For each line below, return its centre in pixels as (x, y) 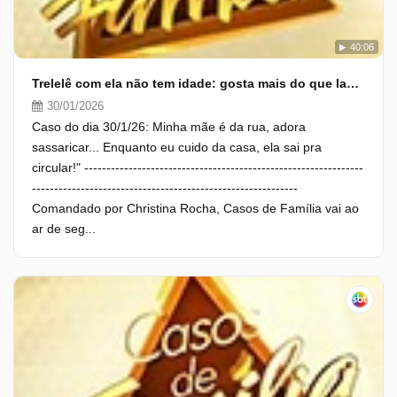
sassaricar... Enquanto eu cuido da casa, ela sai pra (177, 147)
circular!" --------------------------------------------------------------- (198, 167)
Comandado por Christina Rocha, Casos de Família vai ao (195, 208)
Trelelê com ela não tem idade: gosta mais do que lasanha (353, 83)
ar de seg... (64, 229)
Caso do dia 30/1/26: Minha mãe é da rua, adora (169, 127)
